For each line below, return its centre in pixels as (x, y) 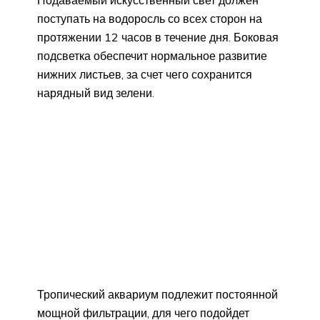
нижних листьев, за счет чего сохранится (145, 75)
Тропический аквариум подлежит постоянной (157, 295)
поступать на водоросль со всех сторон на (150, 19)
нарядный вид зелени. (96, 93)
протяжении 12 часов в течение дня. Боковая (158, 37)
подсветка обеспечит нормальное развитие (152, 56)
